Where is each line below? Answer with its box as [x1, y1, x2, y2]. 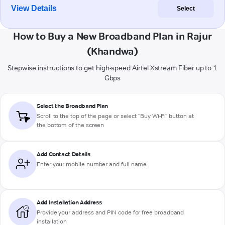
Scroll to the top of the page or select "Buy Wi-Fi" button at [37, 112, 194, 120]
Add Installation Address [37, 198, 102, 206]
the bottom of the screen [37, 121, 104, 129]
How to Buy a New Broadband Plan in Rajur [13, 30, 212, 43]
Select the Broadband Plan [37, 102, 108, 110]
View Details [11, 4, 57, 13]
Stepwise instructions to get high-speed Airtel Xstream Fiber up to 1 [7, 63, 218, 73]
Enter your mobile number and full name [37, 160, 147, 168]
